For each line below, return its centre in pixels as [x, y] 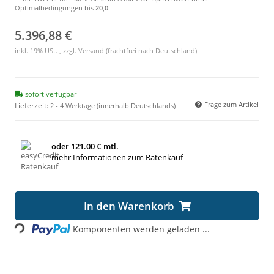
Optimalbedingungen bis [55, 7]
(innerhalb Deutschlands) [136, 105]
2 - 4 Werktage [73, 105]
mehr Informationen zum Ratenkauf [117, 157]
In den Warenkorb [129, 206]
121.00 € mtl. [94, 146]
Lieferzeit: [32, 105]
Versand [92, 50]
